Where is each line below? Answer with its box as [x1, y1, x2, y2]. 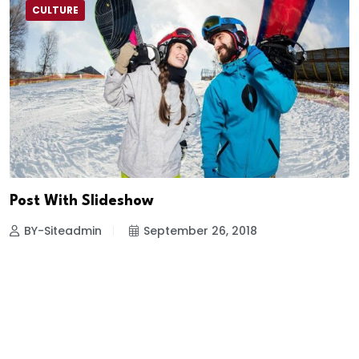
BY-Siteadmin [24, 222, 102, 239]
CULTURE [32, 2, 79, 17]
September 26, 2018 [143, 222, 257, 239]
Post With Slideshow [10, 193, 154, 208]
